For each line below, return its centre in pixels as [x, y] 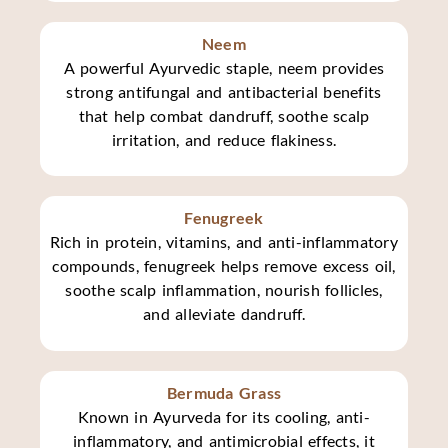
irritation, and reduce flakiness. [224, 139]
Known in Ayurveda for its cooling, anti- [223, 416]
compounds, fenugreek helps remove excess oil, [224, 266]
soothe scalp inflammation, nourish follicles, [224, 290]
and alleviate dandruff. [224, 314]
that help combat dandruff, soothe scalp [224, 115]
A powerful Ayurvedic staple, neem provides [224, 67]
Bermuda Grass [224, 392]
